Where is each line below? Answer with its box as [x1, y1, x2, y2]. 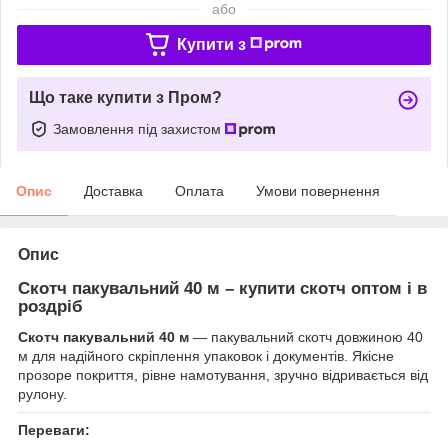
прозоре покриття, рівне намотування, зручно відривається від [18, 366, 428, 383]
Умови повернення [256, 182, 380, 199]
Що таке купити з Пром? [29, 88, 222, 106]
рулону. [18, 385, 67, 402]
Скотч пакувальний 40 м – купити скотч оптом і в [18, 278, 427, 298]
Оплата [175, 182, 224, 199]
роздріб [18, 296, 83, 316]
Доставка [84, 182, 143, 199]
